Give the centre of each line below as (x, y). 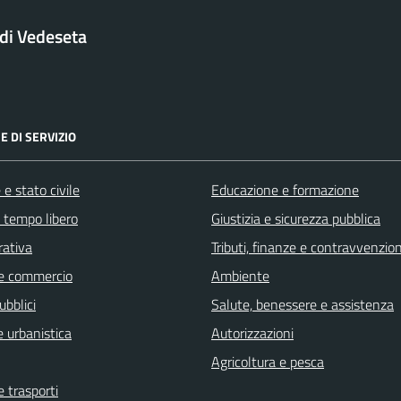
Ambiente (240, 276)
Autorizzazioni (252, 333)
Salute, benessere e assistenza (303, 305)
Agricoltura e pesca (268, 362)
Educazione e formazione (285, 190)
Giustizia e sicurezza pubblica (296, 219)
